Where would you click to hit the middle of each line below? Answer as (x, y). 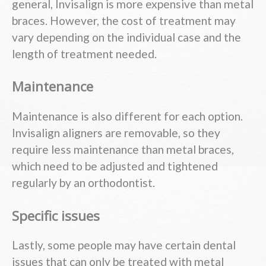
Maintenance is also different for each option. (127, 116)
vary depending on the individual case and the (126, 37)
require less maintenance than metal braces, (123, 149)
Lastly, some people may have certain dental (124, 245)
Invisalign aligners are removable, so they (116, 132)
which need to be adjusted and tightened (115, 166)
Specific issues (56, 216)
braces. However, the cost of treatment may (124, 20)
